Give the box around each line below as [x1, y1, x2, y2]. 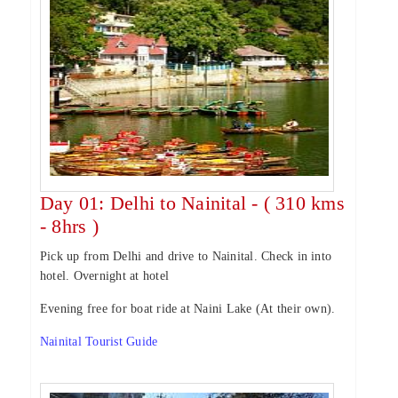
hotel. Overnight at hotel [40, 269, 169, 283]
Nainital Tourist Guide [40, 335, 158, 348]
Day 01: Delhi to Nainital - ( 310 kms [40, 192, 345, 214]
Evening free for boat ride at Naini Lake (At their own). [40, 302, 336, 315]
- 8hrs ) [40, 215, 99, 237]
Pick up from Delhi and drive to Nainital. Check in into [40, 250, 332, 263]
